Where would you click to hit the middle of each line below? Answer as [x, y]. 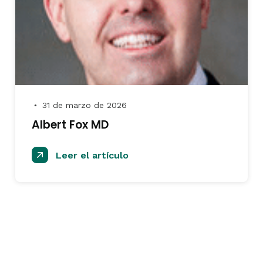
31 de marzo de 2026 [83, 105]
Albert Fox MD [70, 125]
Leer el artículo [91, 155]
